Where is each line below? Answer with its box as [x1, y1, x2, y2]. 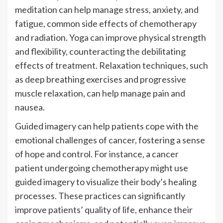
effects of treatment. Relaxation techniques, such [15, 59, 208, 71]
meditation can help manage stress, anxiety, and [15, 3, 199, 15]
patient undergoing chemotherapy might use [15, 162, 188, 173]
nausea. [15, 101, 45, 112]
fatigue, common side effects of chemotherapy [15, 17, 197, 29]
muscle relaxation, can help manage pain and [15, 87, 185, 99]
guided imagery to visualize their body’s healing [15, 176, 197, 187]
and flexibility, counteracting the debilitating [15, 45, 186, 57]
